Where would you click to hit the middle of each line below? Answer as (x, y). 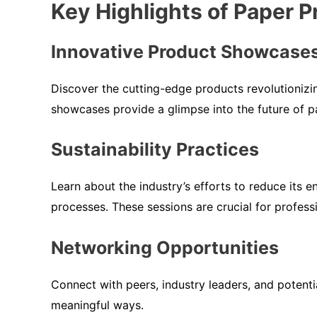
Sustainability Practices (155, 150)
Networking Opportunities (165, 247)
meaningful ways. (97, 305)
